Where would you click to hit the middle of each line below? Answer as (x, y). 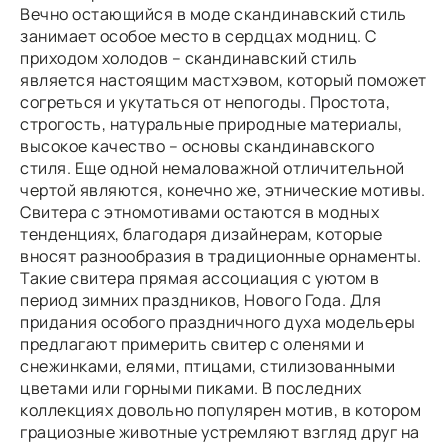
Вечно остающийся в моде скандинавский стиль (213, 14)
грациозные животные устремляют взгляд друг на (220, 432)
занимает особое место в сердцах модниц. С (198, 36)
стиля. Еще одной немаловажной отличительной (212, 168)
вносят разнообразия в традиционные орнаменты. (221, 256)
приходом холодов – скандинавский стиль (188, 58)
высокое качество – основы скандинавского (197, 146)
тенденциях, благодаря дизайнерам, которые (201, 234)
